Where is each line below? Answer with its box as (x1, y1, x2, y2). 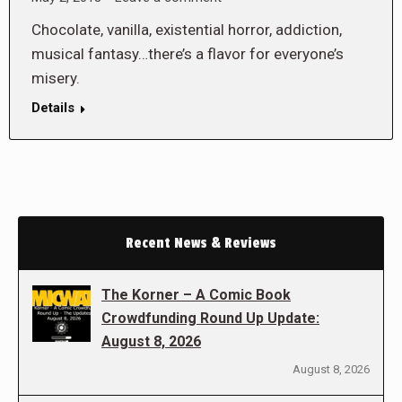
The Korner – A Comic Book (101, 286, 291, 303)
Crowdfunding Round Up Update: (101, 310, 319, 327)
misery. (31, 69, 80, 87)
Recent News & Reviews (126, 234, 276, 252)
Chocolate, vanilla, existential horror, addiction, (31, 21, 342, 39)
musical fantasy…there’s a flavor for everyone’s (31, 45, 344, 63)
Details (31, 100, 74, 116)
